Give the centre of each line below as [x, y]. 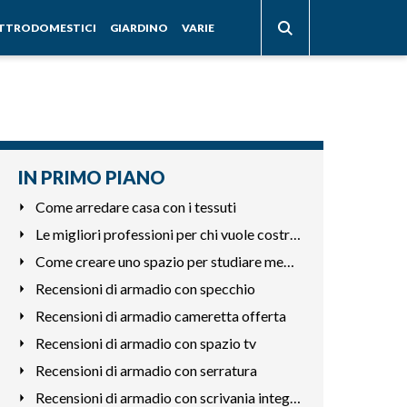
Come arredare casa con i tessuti [135, 207]
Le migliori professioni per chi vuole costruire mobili [295, 234]
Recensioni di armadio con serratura [146, 370]
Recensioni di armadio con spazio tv [145, 343]
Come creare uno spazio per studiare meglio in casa [288, 261]
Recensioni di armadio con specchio [145, 288]
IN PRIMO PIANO [92, 177]
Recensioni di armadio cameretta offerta [160, 316]
